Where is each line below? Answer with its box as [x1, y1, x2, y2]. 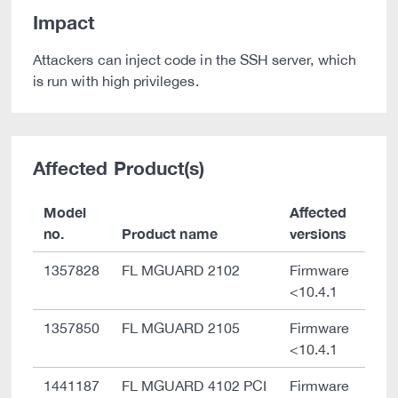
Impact [33, 12, 95, 34]
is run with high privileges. [33, 73, 199, 89]
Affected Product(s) [33, 157, 205, 179]
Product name [122, 225, 218, 242]
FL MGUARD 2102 [122, 262, 240, 278]
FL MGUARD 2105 [122, 320, 240, 336]
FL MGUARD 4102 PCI [122, 378, 267, 394]
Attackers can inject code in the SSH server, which [33, 52, 356, 68]
